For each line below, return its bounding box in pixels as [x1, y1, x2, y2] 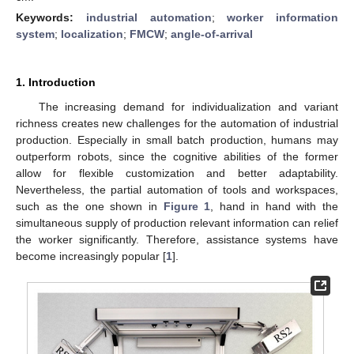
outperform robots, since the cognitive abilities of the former [16, 149, 338, 163]
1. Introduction [16, 75, 96, 88]
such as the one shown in [16, 199, 164, 213]
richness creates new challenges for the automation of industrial [16, 116, 338, 130]
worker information [227, 10, 338, 24]
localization [61, 27, 123, 40]
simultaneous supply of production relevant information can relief [16, 216, 338, 229]
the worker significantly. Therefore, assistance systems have [16, 232, 338, 246]
